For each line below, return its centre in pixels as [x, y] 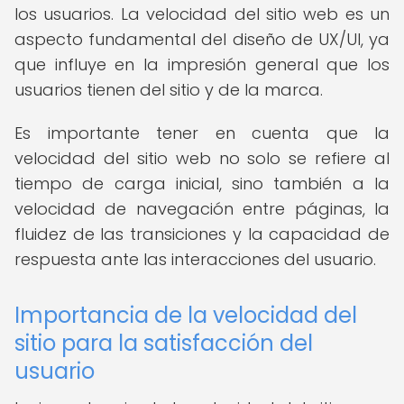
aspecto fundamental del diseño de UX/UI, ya [202, 39]
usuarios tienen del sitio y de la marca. [169, 90]
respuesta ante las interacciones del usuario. [195, 259]
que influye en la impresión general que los [202, 64]
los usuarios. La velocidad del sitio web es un [202, 14]
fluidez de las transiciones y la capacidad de [202, 234]
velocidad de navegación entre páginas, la [202, 209]
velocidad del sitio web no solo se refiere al [202, 158]
